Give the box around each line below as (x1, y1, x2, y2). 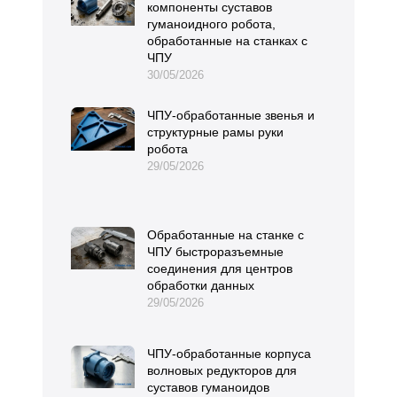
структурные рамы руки (147, 125, 284, 140)
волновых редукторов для (147, 363, 297, 378)
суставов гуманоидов (147, 380, 269, 395)
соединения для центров (147, 261, 292, 276)
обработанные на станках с (147, 34, 307, 49)
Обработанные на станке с (147, 227, 304, 242)
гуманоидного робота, (147, 17, 276, 32)
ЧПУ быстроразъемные (147, 244, 284, 259)
